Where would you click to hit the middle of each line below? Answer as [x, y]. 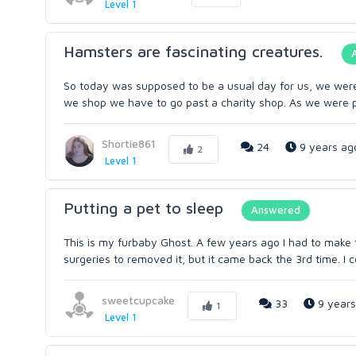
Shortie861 [129, 143]
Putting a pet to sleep [143, 208]
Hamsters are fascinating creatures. [193, 51]
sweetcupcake [138, 300]
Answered [276, 210]
